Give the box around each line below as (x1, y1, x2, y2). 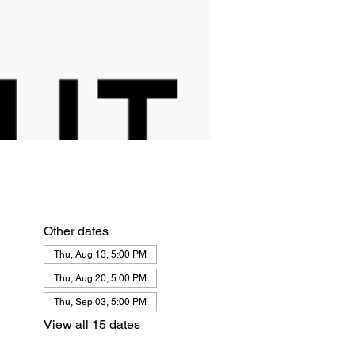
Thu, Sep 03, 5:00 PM (53, 296, 147, 307)
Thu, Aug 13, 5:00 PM (53, 249, 147, 260)
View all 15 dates (43, 317, 140, 332)
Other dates (43, 223, 109, 239)
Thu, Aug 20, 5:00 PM (53, 273, 147, 284)
